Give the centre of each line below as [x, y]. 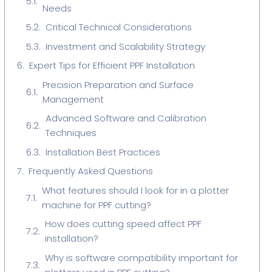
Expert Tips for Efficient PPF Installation [112, 65]
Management [73, 99]
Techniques [71, 133]
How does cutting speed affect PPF [123, 224]
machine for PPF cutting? [96, 205]
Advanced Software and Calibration [126, 118]
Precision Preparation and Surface [118, 84]
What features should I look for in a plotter [135, 190]
